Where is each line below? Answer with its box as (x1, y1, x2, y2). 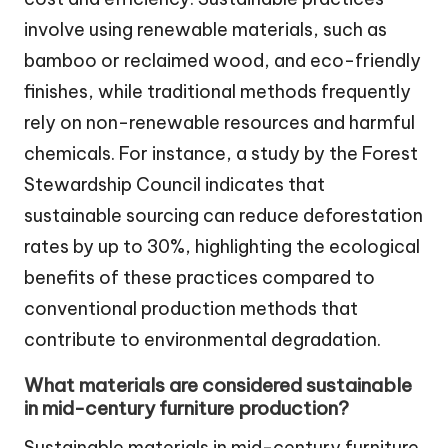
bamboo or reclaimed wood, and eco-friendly (24, 49, 421, 73)
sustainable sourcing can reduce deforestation (24, 204, 423, 228)
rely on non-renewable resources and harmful (24, 111, 415, 135)
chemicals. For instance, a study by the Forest (24, 142, 418, 166)
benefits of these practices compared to (24, 266, 375, 290)
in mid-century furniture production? (24, 396, 349, 421)
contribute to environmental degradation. (24, 328, 381, 352)
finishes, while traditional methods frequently (24, 80, 411, 104)
